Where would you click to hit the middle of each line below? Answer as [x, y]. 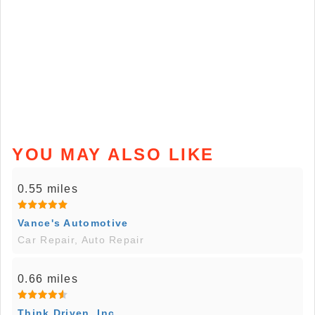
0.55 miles [48, 189]
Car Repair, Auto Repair [81, 240]
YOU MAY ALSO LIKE [113, 155]
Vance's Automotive [73, 223]
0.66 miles [48, 279]
